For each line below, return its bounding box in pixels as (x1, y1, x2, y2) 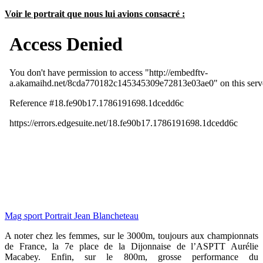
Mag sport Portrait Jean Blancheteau (5, 210, 139, 221)
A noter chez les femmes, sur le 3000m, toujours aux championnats (5, 230, 258, 241)
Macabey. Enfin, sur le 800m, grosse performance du (5, 251, 258, 262)
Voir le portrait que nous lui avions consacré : (5, 8, 185, 19)
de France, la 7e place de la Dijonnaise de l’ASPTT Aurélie (5, 241, 258, 251)
